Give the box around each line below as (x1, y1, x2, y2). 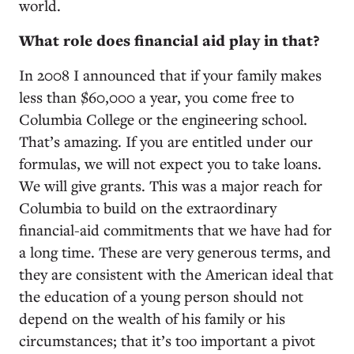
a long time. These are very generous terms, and (19, 241, 331, 262)
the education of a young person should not (19, 285, 303, 306)
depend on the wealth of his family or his (19, 307, 285, 328)
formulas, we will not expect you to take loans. (19, 153, 322, 173)
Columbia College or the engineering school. (19, 108, 307, 129)
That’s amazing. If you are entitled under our (19, 130, 313, 151)
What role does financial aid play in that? (19, 29, 319, 51)
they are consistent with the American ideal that (19, 263, 333, 284)
